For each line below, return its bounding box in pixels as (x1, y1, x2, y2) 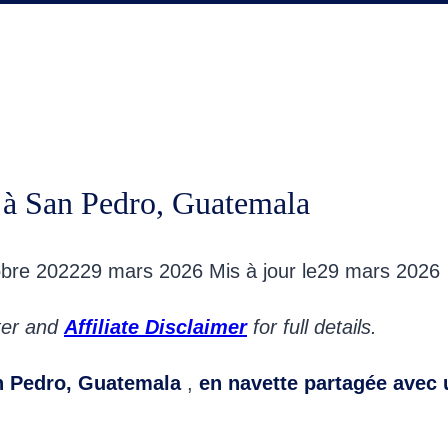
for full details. (247, 316, 377, 339)
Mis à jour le (209, 260, 317, 283)
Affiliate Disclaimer (64, 316, 247, 339)
